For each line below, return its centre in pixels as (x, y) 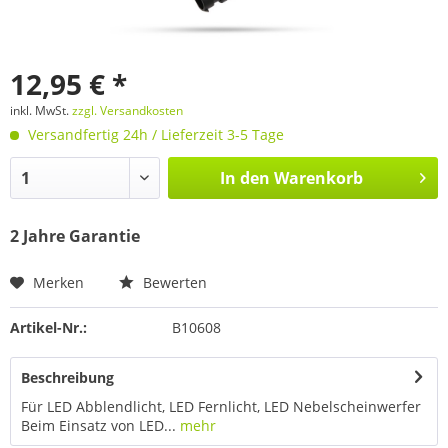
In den (244, 177)
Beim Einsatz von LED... (98, 425)
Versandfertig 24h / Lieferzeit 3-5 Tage (154, 134)
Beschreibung (67, 377)
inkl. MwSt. (41, 110)
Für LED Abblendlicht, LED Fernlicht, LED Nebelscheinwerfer (221, 406)
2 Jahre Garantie (75, 235)
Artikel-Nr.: (48, 327)
